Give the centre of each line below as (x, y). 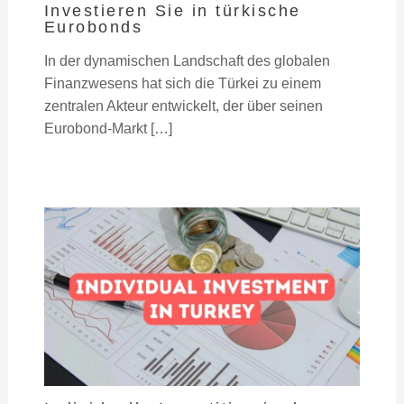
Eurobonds (93, 26)
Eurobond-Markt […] (108, 128)
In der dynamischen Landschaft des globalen (187, 60)
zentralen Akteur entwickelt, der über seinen (183, 106)
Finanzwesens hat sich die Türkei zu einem (182, 83)
